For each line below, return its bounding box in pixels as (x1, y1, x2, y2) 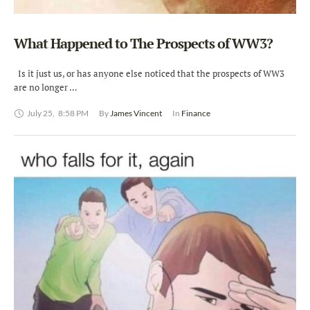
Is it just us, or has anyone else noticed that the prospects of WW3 (14, 67, 284, 80)
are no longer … (14, 81, 77, 94)
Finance (181, 108, 210, 119)
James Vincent (110, 108, 162, 119)
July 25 (27, 108, 53, 119)
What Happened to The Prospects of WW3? (14, 34, 273, 53)
